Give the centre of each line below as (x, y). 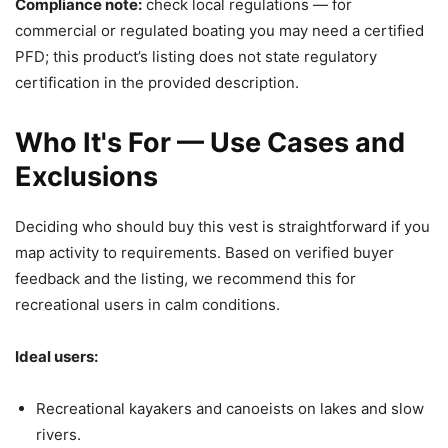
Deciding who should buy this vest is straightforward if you (222, 226)
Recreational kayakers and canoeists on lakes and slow (230, 408)
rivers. (58, 434)
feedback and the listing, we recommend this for (185, 278)
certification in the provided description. (157, 82)
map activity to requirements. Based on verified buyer (204, 252)
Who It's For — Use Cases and (210, 142)
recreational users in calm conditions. (147, 304)
